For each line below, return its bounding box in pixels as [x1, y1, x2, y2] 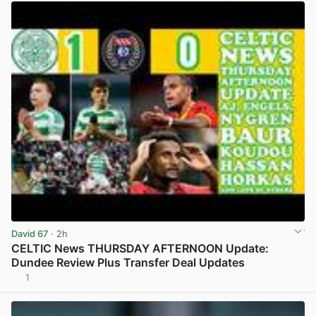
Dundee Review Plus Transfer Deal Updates [11, 255, 245, 270]
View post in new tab [213, 277, 303, 288]
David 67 [11, 228, 48, 239]
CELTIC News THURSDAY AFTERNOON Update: [11, 241, 269, 256]
